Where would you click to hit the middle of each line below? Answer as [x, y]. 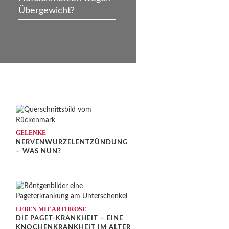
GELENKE [31, 133]
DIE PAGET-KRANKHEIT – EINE [70, 218]
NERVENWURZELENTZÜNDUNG [72, 142]
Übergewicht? [47, 10]
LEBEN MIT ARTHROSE [51, 209]
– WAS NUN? [39, 151]
